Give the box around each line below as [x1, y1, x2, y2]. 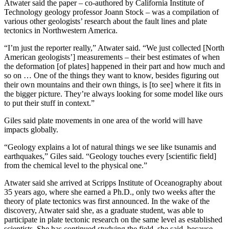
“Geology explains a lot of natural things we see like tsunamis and [4, 142, 216, 151]
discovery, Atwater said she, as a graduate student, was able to [4, 205, 203, 215]
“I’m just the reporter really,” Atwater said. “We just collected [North [4, 43, 224, 52]
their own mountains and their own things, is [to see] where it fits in [4, 80, 221, 89]
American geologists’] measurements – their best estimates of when [4, 52, 220, 61]
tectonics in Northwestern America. [4, 26, 118, 35]
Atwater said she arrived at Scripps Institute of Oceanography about [4, 178, 222, 187]
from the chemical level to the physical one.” [4, 161, 147, 170]
